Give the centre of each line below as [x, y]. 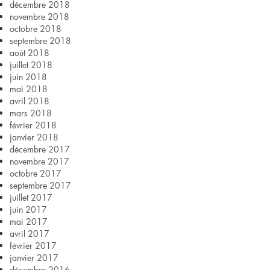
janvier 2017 [34, 258]
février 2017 [33, 246]
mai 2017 [29, 221]
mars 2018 [31, 113]
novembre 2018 [39, 17]
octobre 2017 [36, 173]
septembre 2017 [40, 185]
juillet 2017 [31, 197]
